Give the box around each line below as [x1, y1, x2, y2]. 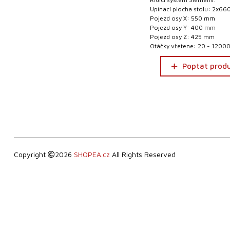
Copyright [13, 150, 48, 159]
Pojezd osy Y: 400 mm [150, 24, 216, 31]
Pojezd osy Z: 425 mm [150, 33, 215, 41]
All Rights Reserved [109, 150, 176, 159]
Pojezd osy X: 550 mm [150, 14, 216, 22]
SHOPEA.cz [73, 150, 110, 159]
